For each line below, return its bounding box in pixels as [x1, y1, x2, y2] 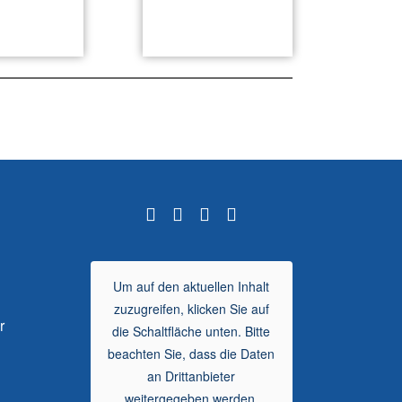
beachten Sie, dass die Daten [108, 344, 275, 363]
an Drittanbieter [147, 366, 236, 385]
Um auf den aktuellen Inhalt [113, 276, 270, 295]
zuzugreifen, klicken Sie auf [113, 299, 269, 318]
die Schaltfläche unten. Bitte [112, 321, 271, 340]
